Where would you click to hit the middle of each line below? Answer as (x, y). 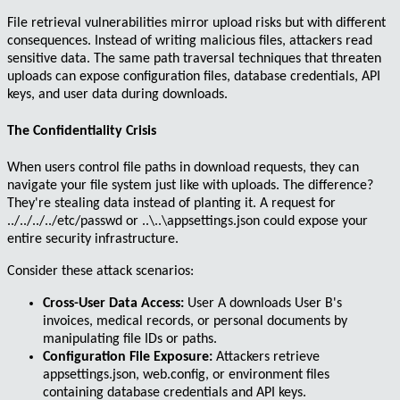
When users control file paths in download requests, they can (183, 168)
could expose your (314, 222)
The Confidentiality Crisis (82, 132)
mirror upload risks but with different (276, 23)
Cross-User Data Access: (113, 304)
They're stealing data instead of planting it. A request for (171, 204)
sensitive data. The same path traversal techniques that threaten (194, 58)
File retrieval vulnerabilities (87, 23)
